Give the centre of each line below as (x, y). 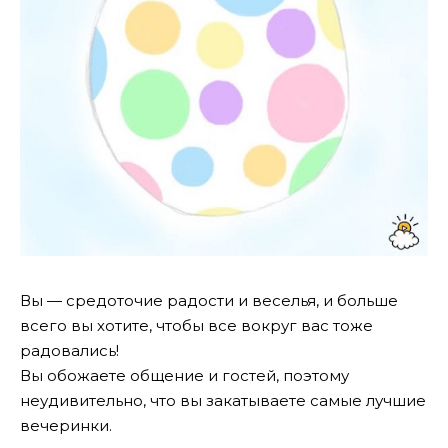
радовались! (69, 350)
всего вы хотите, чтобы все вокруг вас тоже (196, 325)
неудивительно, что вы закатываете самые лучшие (223, 400)
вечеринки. (66, 425)
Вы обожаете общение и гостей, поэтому (184, 375)
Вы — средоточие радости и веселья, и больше (209, 300)
